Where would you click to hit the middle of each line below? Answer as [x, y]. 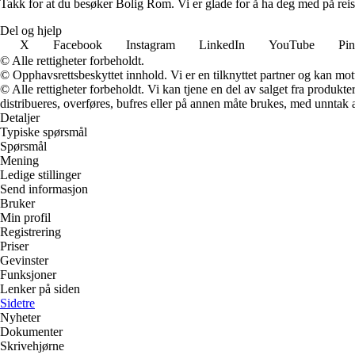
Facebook [78, 45]
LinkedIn [222, 45]
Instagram [151, 45]
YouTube [292, 45]
